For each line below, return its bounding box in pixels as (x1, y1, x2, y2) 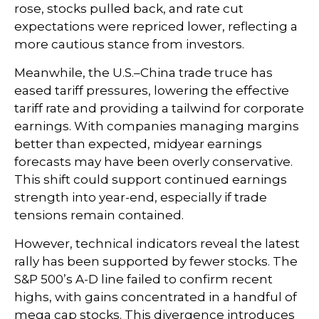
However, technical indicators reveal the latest (14, 236, 300, 251)
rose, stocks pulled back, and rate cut (14, 1, 244, 16)
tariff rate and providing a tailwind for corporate (14, 101, 304, 116)
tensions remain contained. (14, 208, 184, 223)
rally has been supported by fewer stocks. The (14, 254, 298, 269)
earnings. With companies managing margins (14, 119, 299, 134)
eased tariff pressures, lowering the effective (14, 83, 289, 98)
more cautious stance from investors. (14, 37, 244, 52)
